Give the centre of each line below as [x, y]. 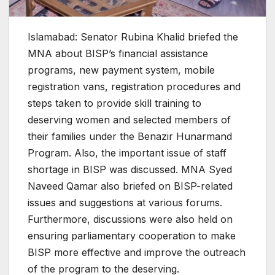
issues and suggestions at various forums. [125, 203]
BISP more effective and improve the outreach [137, 252]
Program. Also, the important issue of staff [127, 153]
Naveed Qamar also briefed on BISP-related [130, 186]
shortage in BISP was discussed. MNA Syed [130, 169]
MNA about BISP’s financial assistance [118, 53]
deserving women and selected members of [129, 120]
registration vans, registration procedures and [134, 87]
